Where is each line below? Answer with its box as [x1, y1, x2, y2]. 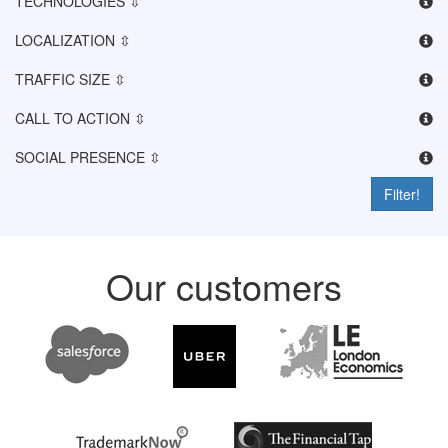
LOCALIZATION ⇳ [15, 30, 131, 50]
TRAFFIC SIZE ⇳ [15, 69, 126, 89]
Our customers [106, 260, 342, 311]
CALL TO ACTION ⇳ [15, 108, 146, 128]
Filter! [384, 184, 420, 204]
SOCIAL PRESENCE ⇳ [15, 147, 161, 167]
